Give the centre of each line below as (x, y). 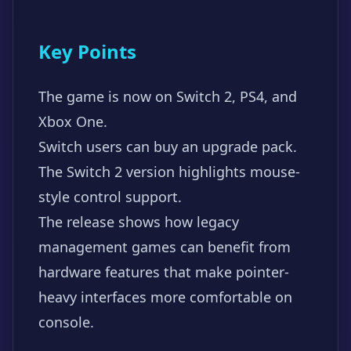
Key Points (87, 51)
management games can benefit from (165, 247)
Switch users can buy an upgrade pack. (168, 147)
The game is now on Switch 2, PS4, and (168, 96)
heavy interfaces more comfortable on (165, 297)
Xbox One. (73, 121)
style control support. (110, 197)
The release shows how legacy (139, 222)
